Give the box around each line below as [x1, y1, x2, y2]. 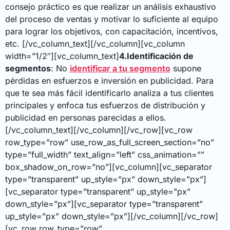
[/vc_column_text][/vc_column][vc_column [22, 39, 185, 49]
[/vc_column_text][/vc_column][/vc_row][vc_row [5, 125, 193, 136]
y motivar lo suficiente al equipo [91, 14, 218, 25]
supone [170, 63, 201, 74]
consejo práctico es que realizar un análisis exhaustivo [5, 2, 216, 12]
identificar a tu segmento [70, 63, 170, 74]
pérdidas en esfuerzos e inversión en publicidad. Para [5, 75, 214, 86]
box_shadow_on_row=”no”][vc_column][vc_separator [5, 162, 212, 172]
